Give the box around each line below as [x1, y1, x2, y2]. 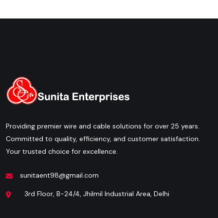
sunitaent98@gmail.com [20, 170, 99, 180]
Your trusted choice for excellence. [6, 146, 118, 156]
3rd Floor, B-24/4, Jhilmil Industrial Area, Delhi [18, 189, 169, 198]
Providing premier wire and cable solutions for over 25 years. [6, 121, 200, 130]
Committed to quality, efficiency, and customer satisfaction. [6, 134, 200, 143]
